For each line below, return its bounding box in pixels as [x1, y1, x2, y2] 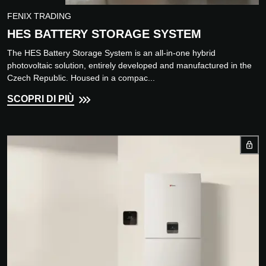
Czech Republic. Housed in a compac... [7, 73, 155, 83]
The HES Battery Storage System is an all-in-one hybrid [7, 48, 216, 58]
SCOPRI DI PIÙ [7, 94, 74, 104]
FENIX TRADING [7, 11, 71, 21]
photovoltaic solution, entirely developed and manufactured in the [7, 61, 252, 71]
